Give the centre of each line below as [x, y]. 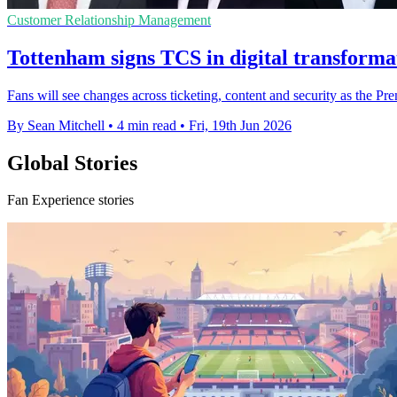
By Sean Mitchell [56, 125]
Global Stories [72, 163]
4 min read [147, 125]
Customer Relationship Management [109, 19]
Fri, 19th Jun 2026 [240, 125]
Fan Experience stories [70, 200]
